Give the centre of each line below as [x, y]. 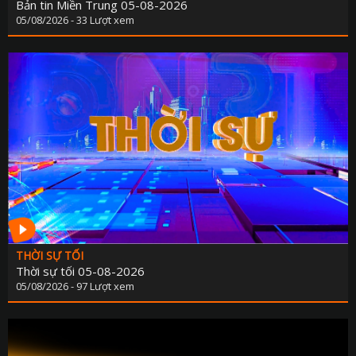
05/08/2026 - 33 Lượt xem [75, 20]
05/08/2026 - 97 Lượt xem [75, 286]
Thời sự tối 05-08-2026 [80, 271]
